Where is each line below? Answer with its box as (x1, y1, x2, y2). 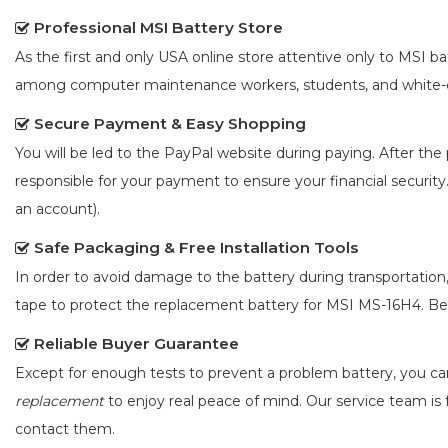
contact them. (15, 420, 115, 439)
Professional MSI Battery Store (34, 18, 283, 38)
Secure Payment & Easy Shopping (34, 114, 306, 134)
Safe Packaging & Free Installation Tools (34, 238, 359, 258)
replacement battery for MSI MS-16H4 (154, 296, 421, 315)
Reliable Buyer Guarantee (34, 334, 239, 354)
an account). (15, 200, 100, 219)
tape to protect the (15, 296, 154, 315)
